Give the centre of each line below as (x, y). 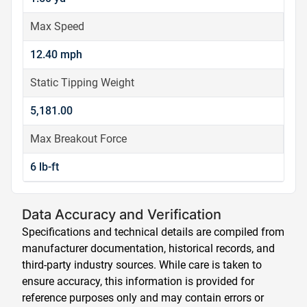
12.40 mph (56, 54)
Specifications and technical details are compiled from (153, 232)
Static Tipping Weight (82, 83)
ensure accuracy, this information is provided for (138, 281)
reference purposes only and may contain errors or (143, 298)
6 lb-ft (45, 167)
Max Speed (57, 26)
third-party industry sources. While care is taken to (142, 265)
